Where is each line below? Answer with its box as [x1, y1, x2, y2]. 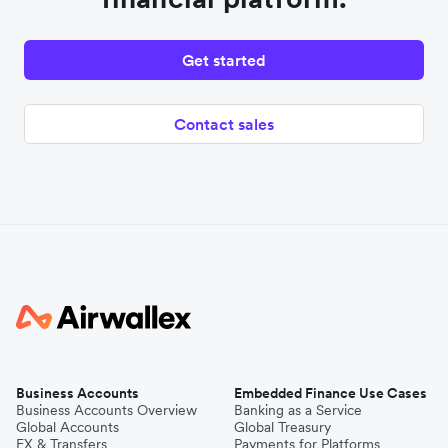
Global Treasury [234, 418, 331, 437]
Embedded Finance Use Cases [234, 384, 427, 403]
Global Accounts [16, 418, 119, 437]
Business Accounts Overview [16, 401, 197, 420]
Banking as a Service [234, 401, 362, 420]
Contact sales [174, 114, 274, 135]
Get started [182, 50, 266, 71]
